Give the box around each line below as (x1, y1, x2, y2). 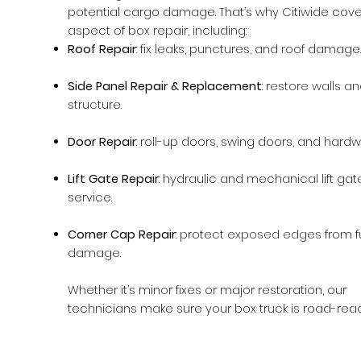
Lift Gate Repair (68, 170, 159, 187)
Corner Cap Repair (68, 226, 176, 243)
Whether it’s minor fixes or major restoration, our (68, 281, 346, 298)
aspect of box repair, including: (68, 22, 247, 39)
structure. (68, 96, 122, 113)
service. (68, 189, 112, 205)
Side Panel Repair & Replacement (68, 77, 262, 94)
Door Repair (68, 133, 136, 150)
